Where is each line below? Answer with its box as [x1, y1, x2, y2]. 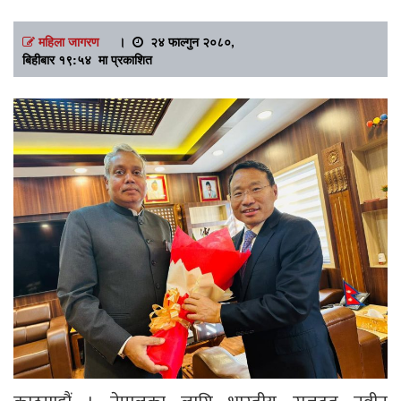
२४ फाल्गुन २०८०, [143, 31, 235, 50]
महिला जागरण [38, 31, 99, 50]
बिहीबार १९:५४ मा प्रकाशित [22, 49, 152, 68]
